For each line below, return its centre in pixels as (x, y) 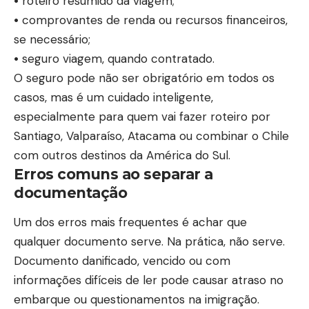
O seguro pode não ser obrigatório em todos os (144, 78)
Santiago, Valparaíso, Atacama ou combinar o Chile (151, 136)
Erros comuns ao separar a (113, 175)
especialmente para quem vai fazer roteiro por (142, 117)
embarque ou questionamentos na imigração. (137, 300)
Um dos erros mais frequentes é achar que (130, 222)
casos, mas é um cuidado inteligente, (113, 98)
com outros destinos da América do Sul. (122, 156)
